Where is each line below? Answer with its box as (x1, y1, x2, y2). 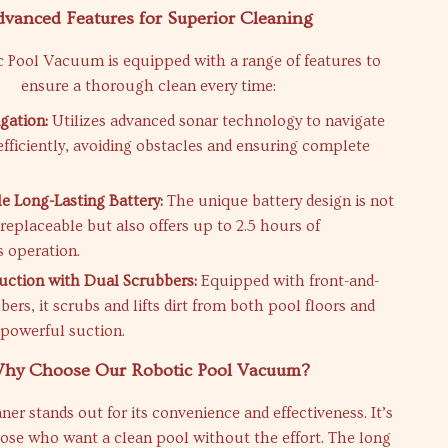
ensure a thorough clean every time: (20, 76, 276, 95)
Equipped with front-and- (197, 271, 380, 290)
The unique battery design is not (163, 191, 395, 210)
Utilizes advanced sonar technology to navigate (48, 111, 386, 130)
